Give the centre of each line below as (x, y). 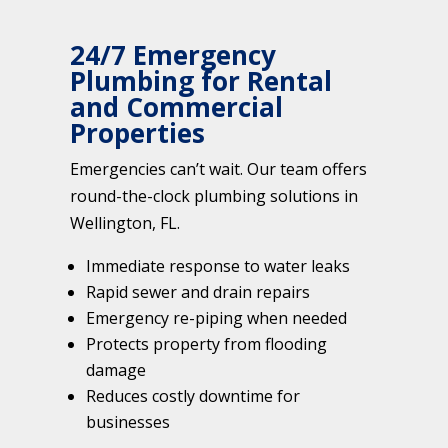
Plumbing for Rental (201, 80)
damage (116, 369)
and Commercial (176, 106)
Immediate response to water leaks (218, 265)
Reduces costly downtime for (193, 395)
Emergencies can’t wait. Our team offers (218, 168)
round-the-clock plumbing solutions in (214, 195)
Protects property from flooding (206, 343)
